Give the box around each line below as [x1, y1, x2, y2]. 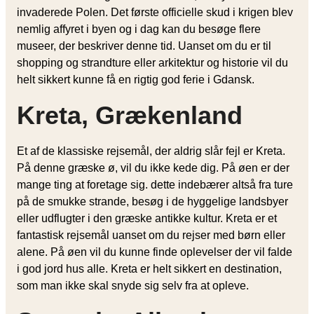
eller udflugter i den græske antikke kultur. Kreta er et [17, 212, 277, 224]
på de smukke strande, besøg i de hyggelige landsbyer [17, 195, 288, 207]
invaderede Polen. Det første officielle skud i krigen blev [17, 6, 293, 18]
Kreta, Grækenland [17, 100, 243, 130]
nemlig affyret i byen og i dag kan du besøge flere [17, 22, 261, 35]
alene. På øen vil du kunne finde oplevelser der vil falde [17, 245, 292, 258]
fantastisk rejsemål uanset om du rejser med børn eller [17, 228, 285, 241]
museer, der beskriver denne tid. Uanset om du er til [17, 39, 271, 52]
